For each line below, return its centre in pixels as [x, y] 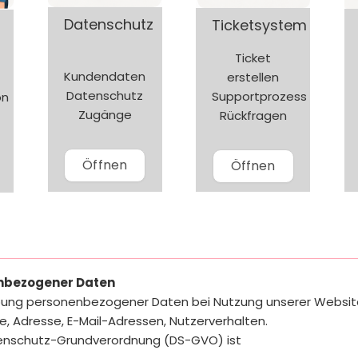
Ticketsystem [260, 25]
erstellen [253, 77]
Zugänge [105, 115]
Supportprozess [260, 96]
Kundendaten [105, 77]
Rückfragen [253, 115]
